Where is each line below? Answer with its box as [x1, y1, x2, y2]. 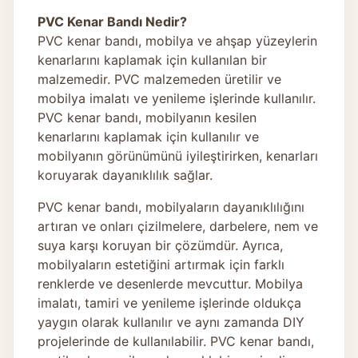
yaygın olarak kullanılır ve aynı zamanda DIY [38, 313, 304, 330]
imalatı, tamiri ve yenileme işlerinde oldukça [38, 294, 301, 311]
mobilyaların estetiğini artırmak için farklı [38, 256, 284, 272]
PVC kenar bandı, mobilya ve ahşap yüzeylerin [38, 32, 317, 49]
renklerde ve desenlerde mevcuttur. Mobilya [38, 275, 303, 292]
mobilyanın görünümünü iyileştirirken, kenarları [38, 147, 318, 164]
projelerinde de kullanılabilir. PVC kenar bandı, [38, 332, 314, 349]
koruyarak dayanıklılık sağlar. [38, 166, 213, 183]
